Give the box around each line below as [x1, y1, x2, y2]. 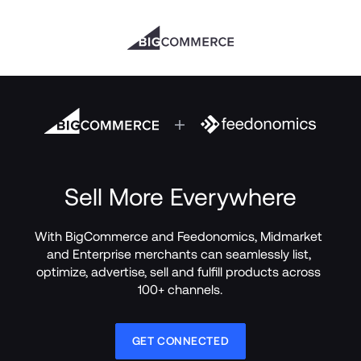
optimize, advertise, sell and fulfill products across [36, 264, 322, 280]
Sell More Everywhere [64, 183, 297, 211]
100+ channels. [138, 282, 223, 297]
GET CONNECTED [131, 334, 230, 347]
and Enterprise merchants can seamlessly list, [46, 247, 311, 262]
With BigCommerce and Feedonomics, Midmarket [35, 229, 323, 244]
